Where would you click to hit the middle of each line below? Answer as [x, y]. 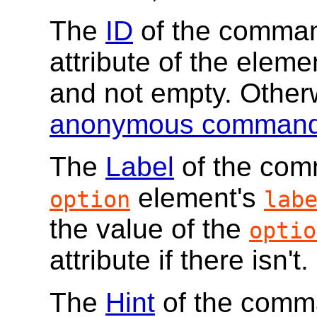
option [90, 200]
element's [197, 198]
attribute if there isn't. [179, 260]
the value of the [149, 229]
